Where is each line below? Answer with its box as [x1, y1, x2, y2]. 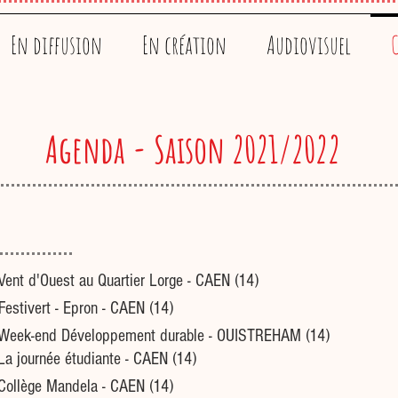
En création [141, 29, 227, 60]
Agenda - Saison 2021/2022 [45, 125, 340, 172]
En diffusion [10, 29, 102, 60]
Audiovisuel [266, 29, 351, 60]
